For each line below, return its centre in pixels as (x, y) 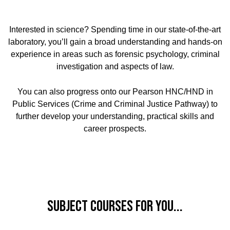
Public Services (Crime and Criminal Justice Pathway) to (115, 104)
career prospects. (115, 129)
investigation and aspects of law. (115, 67)
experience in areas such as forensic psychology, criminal (115, 54)
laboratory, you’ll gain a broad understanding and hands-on (115, 42)
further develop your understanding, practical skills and (115, 117)
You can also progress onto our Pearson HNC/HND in (115, 92)
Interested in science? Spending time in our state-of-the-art (115, 30)
